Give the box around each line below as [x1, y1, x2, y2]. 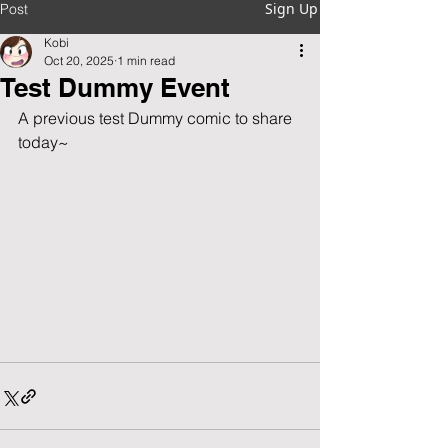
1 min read [117, 53, 175, 68]
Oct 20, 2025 [44, 53, 114, 68]
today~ [18, 132, 69, 152]
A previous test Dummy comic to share [18, 108, 296, 128]
